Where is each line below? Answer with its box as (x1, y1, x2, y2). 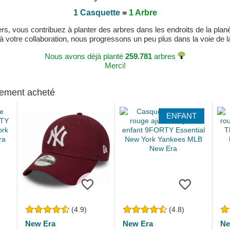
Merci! (104, 61, 126, 70)
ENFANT (166, 111, 197, 120)
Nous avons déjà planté (45, 52, 125, 61)
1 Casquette (73, 8, 120, 17)
